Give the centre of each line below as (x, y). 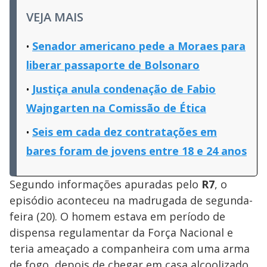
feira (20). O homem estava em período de (117, 216)
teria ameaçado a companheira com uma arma (130, 248)
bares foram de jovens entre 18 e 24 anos (136, 150)
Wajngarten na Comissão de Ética (116, 108)
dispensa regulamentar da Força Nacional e (121, 232)
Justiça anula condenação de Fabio (124, 89)
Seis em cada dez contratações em (125, 131)
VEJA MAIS (55, 17)
